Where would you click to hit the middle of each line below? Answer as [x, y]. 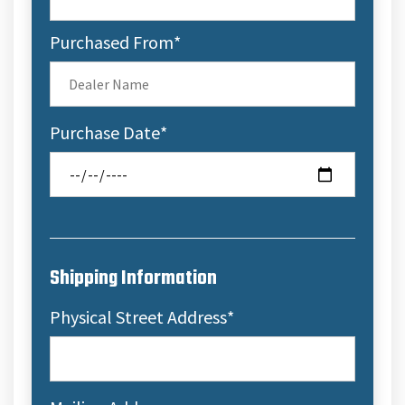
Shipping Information [133, 278]
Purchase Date [105, 132]
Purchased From [112, 42]
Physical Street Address [138, 317]
